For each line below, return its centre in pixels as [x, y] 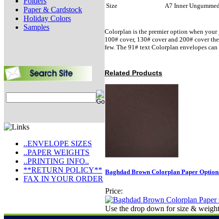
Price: [114, 191]
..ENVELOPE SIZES [58, 143]
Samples [36, 27]
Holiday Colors [47, 18]
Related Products [133, 73]
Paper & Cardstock [53, 10]
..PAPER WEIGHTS [56, 152]
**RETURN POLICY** [63, 170]
